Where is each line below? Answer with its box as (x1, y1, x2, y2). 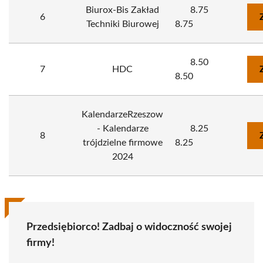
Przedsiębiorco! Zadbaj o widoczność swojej (26, 222, 232, 232)
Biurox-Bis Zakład (86, 5, 159, 15)
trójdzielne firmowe (82, 138, 163, 147)
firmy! (26, 238, 55, 248)
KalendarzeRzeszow (82, 110, 163, 119)
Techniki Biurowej (86, 19, 159, 29)
